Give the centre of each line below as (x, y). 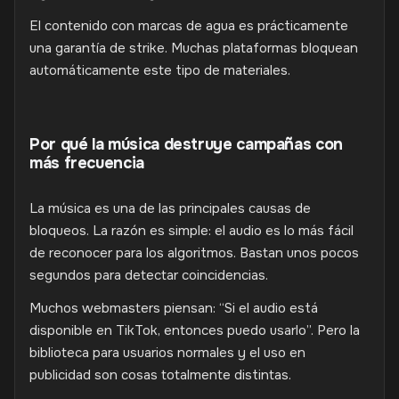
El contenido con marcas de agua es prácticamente (189, 26)
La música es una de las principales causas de (170, 208)
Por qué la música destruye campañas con (186, 144)
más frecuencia (87, 163)
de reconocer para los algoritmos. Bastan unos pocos (194, 253)
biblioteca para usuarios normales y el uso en (167, 353)
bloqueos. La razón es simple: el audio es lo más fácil (191, 231)
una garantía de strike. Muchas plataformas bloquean (194, 48)
